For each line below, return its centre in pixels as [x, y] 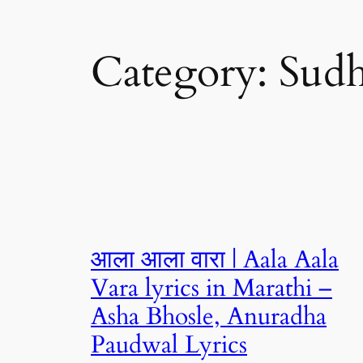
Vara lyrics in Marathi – [211, 288]
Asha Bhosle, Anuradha [209, 316]
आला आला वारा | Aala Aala [215, 260]
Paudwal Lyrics [169, 345]
